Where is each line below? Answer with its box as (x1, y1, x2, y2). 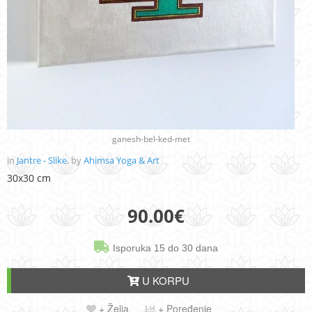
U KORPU (139, 272, 189, 288)
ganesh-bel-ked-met (111, 132, 190, 145)
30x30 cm (7, 171, 51, 185)
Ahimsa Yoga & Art (84, 153, 159, 166)
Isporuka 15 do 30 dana (110, 242, 218, 253)
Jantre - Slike (17, 153, 67, 166)
